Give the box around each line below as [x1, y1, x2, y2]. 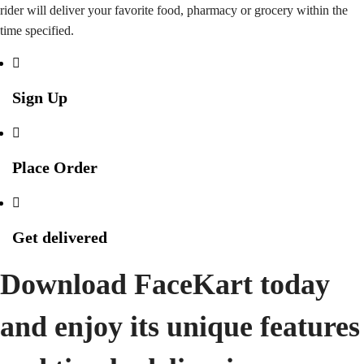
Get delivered [12, 228, 107, 246]
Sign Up [12, 89, 67, 106]
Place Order [12, 158, 97, 176]
